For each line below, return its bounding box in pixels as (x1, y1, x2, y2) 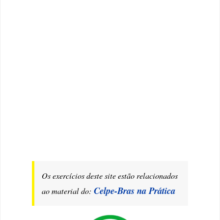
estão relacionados (118, 170, 178, 181)
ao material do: (42, 185, 94, 196)
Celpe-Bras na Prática (94, 184, 176, 197)
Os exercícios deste (42, 170, 105, 181)
